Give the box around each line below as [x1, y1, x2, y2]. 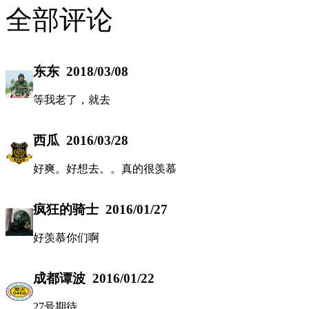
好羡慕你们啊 [33, 232, 99, 244]
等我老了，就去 [33, 94, 110, 106]
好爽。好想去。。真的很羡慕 [33, 163, 177, 175]
